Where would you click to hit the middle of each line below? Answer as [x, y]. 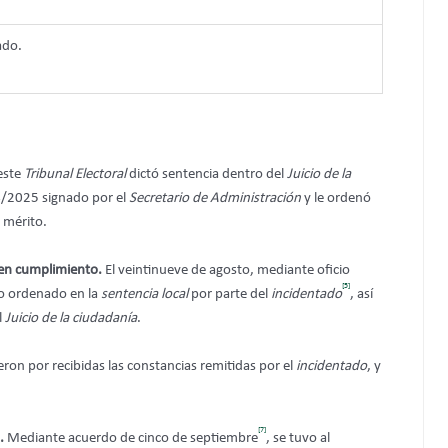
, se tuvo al [298, 438]
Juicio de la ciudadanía [71, 318]
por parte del [229, 294]
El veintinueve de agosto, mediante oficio [227, 270]
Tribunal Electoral [75, 174]
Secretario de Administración [215, 198]
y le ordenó [336, 198]
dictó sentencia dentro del [206, 174]
